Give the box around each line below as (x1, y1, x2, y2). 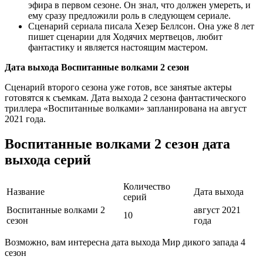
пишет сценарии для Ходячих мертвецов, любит (28, 31, 222, 42)
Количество (123, 181, 170, 191)
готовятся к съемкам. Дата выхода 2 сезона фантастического (5, 92, 246, 103)
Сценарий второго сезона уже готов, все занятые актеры (5, 82, 232, 92)
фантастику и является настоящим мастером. (28, 42, 208, 52)
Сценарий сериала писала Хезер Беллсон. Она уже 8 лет (28, 21, 254, 31)
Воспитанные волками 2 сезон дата (5, 136, 230, 151)
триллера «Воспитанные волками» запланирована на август (5, 103, 247, 113)
